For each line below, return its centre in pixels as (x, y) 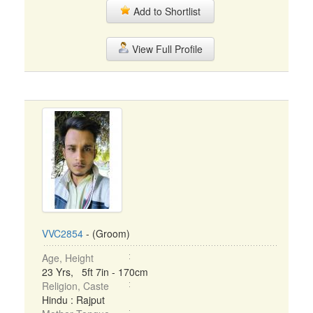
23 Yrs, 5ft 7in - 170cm (95, 272)
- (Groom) (107, 233)
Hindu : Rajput (73, 300)
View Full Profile (166, 49)
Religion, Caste (75, 286)
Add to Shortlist (166, 11)
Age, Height (68, 258)
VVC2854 (63, 233)
